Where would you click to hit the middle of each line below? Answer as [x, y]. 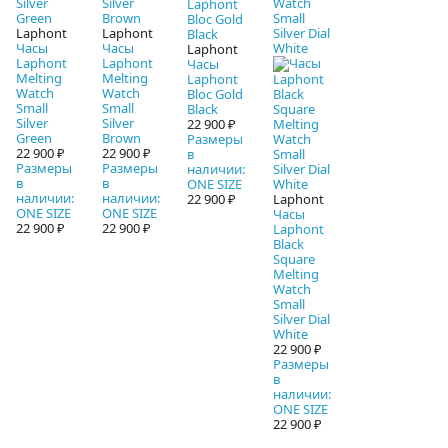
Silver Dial [301, 319]
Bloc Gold [215, 94]
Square [293, 259]
